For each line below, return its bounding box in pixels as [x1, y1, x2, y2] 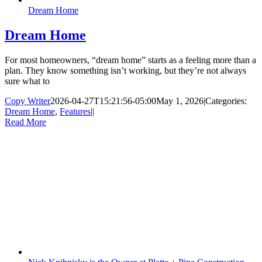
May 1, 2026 [156, 95, 204, 106]
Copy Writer [5, 95, 50, 106]
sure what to [5, 75, 50, 86]
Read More [5, 116, 46, 127]
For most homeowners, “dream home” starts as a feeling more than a [5, 54, 256, 65]
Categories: [205, 95, 247, 106]
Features [60, 106, 91, 116]
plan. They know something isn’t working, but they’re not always [5, 65, 246, 75]
